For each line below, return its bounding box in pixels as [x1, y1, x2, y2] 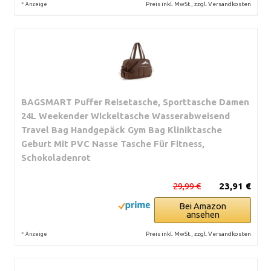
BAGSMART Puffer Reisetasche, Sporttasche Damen [21, 96, 249, 107]
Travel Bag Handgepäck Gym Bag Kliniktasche [21, 124, 222, 135]
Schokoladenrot [21, 152, 91, 163]
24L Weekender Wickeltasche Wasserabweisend [21, 110, 230, 121]
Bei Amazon [179, 200, 226, 211]
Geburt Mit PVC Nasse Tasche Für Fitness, [21, 138, 204, 149]
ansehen [186, 209, 220, 220]
